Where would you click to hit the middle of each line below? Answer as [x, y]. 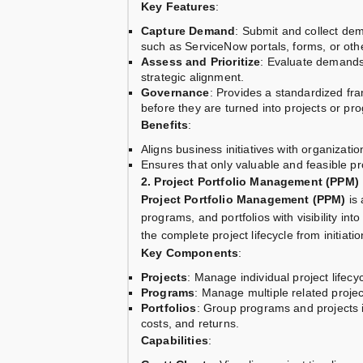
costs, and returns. [190, 324]
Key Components [190, 253]
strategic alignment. [193, 77]
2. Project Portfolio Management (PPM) [250, 182]
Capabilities [175, 341]
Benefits [165, 125]
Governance [175, 93]
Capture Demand [188, 31]
